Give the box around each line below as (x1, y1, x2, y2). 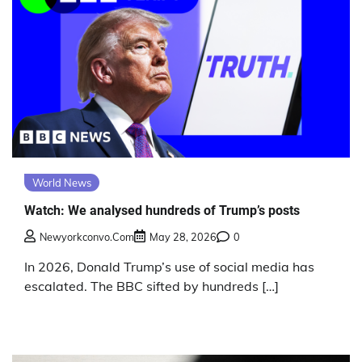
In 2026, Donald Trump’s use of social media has (24, 258, 314, 275)
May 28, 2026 (149, 229, 217, 243)
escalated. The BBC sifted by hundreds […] (24, 277, 279, 294)
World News (32, 176, 91, 190)
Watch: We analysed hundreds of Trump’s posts (24, 202, 300, 218)
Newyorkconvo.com (40, 229, 134, 243)
